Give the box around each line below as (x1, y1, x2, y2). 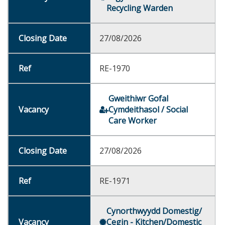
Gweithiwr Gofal (108, 93, 168, 104)
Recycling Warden (106, 3, 173, 14)
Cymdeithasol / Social (108, 104, 188, 115)
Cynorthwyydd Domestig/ (106, 205, 202, 216)
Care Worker (108, 115, 157, 126)
